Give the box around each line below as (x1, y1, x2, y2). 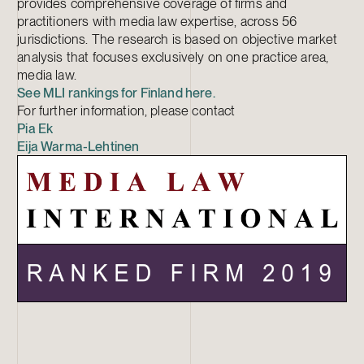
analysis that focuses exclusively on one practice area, (17, 49, 329, 66)
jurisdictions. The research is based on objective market (17, 31, 338, 48)
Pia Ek (17, 120, 54, 137)
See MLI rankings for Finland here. (17, 84, 215, 102)
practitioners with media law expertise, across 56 (17, 13, 297, 30)
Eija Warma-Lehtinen (17, 138, 140, 155)
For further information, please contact (17, 102, 236, 119)
